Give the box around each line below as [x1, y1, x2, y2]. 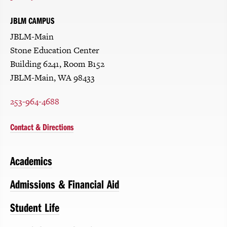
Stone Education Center [10, 44, 99, 57]
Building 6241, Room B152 [10, 58, 104, 70]
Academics [10, 153, 52, 169]
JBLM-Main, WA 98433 [10, 71, 95, 84]
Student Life [10, 200, 59, 215]
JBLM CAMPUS [10, 15, 54, 27]
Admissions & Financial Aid [10, 176, 119, 192]
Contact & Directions [10, 121, 73, 133]
